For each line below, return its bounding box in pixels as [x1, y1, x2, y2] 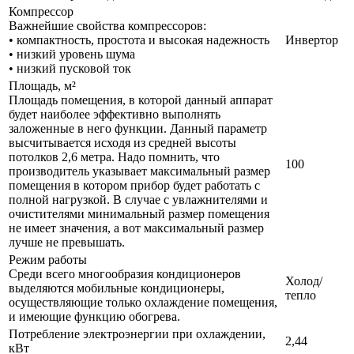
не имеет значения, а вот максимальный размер [9, 221, 264, 235]
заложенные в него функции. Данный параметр [9, 122, 267, 136]
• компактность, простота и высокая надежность [9, 33, 269, 47]
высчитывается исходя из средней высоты [9, 136, 236, 150]
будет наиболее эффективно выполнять [9, 107, 220, 122]
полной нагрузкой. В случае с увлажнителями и [9, 193, 268, 207]
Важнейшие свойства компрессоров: [9, 19, 206, 33]
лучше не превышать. [9, 235, 125, 250]
